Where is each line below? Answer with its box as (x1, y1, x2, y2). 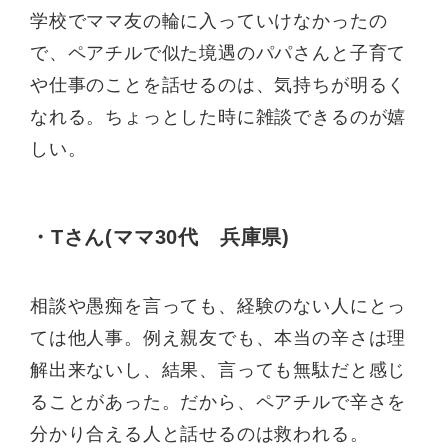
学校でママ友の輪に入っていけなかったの (30, 10, 388, 31)
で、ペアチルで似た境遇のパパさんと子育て (30, 42, 407, 63)
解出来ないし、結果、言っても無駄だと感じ (30, 360, 407, 381)
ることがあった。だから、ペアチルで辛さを (30, 392, 407, 413)
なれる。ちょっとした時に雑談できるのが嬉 (30, 106, 407, 127)
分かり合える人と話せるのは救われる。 (30, 424, 369, 445)
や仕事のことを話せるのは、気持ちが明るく (30, 74, 407, 95)
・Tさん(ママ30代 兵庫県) (30, 225, 291, 248)
